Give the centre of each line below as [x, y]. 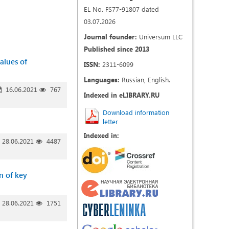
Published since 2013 [117, 49]
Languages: [102, 79]
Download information [136, 112]
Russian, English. [145, 79]
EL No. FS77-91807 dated [121, 9]
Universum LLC [160, 37]
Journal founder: [110, 37]
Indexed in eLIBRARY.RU [122, 95]
